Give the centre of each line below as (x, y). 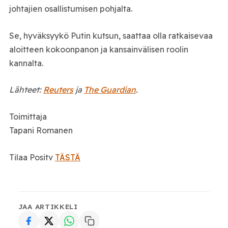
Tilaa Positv (32, 157)
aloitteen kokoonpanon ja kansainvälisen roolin (98, 49)
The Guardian (110, 90)
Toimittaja (28, 117)
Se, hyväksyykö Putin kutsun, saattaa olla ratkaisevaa (111, 35)
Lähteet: (26, 90)
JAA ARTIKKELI (48, 207)
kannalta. (26, 63)
